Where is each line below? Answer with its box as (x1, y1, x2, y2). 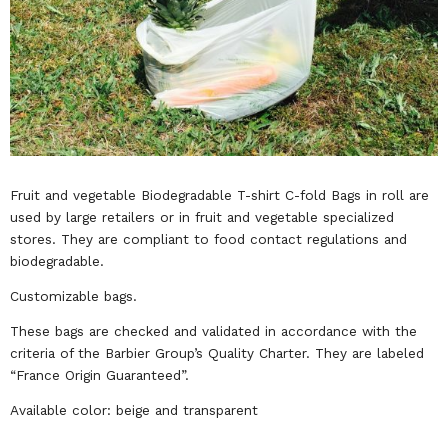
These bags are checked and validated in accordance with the (10, 322, 417, 339)
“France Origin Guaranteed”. (10, 366, 189, 383)
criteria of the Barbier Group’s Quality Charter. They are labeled (10, 344, 424, 361)
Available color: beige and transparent (10, 401, 258, 418)
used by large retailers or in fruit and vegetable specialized (10, 208, 394, 225)
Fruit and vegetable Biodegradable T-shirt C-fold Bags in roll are (10, 186, 429, 203)
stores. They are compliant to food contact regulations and (10, 230, 407, 247)
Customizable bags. (10, 287, 137, 304)
